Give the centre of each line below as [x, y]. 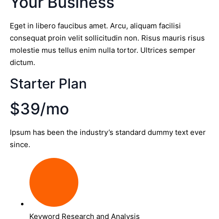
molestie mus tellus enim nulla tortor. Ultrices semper [103, 50]
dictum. [22, 63]
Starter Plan [48, 83]
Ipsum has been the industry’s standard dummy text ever [108, 132]
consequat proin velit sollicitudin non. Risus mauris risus [107, 38]
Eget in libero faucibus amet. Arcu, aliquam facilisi [95, 26]
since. [20, 144]
